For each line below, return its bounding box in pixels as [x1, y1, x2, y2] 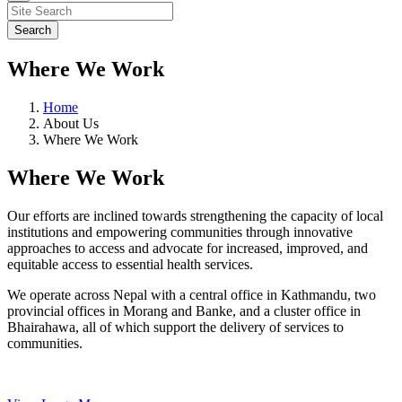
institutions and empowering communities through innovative [7, 223, 353, 240]
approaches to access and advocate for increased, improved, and [7, 240, 368, 256]
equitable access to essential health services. [7, 256, 253, 272]
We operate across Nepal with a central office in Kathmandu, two [7, 286, 376, 302]
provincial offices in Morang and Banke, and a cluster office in [7, 302, 361, 319]
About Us [43, 115, 99, 131]
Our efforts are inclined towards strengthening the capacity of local [7, 207, 383, 223]
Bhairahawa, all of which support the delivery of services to [7, 319, 344, 335]
